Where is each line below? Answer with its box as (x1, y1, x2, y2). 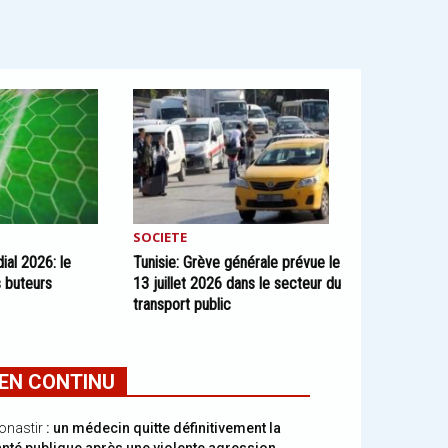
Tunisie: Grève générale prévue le (132, 253, 340, 272)
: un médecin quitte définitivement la (46, 420, 281, 436)
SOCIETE (132, 228, 187, 246)
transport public (132, 295, 231, 314)
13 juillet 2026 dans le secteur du (132, 274, 341, 293)
